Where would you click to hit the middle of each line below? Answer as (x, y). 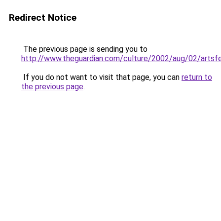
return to (197, 77)
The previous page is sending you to (84, 49)
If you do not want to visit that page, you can (101, 77)
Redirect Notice (43, 18)
